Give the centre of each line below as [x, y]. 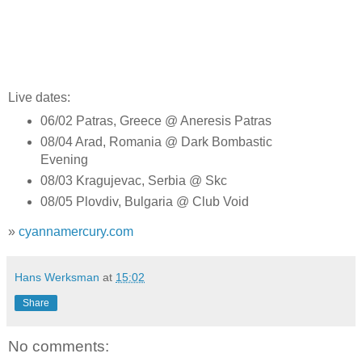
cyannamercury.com [76, 231]
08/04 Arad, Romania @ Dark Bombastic [156, 141]
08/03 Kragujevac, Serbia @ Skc [133, 180]
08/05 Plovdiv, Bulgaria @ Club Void [144, 201]
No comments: [59, 346]
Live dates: [39, 98]
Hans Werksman [57, 277]
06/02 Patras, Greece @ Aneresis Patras [156, 120]
